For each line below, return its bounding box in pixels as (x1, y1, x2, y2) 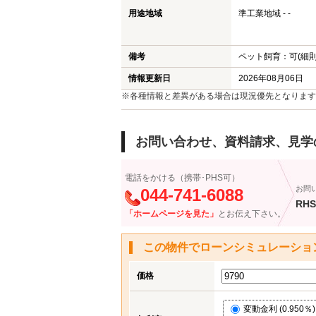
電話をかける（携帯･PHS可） (125, 173, 240, 183)
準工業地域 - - (238, 8, 291, 18)
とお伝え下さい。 (218, 209, 286, 219)
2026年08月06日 (238, 73, 303, 83)
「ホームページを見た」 (125, 209, 218, 219)
